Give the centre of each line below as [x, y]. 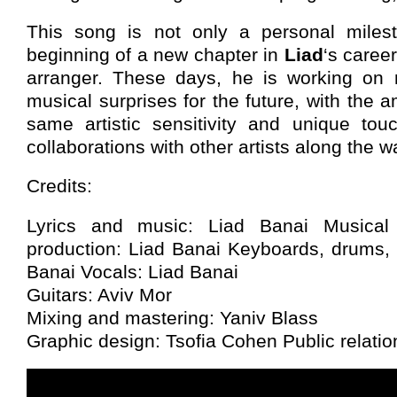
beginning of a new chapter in [156, 55]
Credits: [59, 186]
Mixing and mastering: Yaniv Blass [172, 317]
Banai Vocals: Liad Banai [132, 271]
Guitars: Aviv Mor [99, 294]
